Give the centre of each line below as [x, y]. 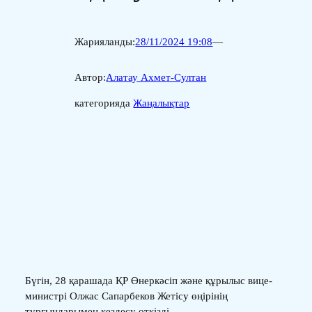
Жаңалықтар [162, 103]
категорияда [104, 103]
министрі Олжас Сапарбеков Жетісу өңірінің [126, 296]
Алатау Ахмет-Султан [156, 78]
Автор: [91, 78]
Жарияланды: [105, 42]
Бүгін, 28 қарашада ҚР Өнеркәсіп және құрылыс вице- [148, 280]
